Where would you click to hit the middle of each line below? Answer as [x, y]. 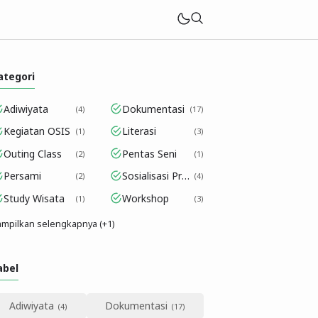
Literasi [139, 131]
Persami [22, 176]
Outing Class [32, 153]
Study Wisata [34, 198]
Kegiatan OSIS [37, 131]
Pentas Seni [149, 153]
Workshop [146, 198]
